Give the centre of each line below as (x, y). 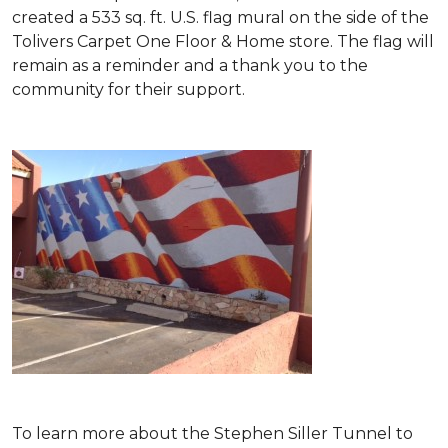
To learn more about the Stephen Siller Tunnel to (212, 433)
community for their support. (128, 89)
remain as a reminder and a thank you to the (190, 65)
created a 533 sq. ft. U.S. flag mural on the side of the (220, 17)
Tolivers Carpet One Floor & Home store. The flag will (223, 41)
